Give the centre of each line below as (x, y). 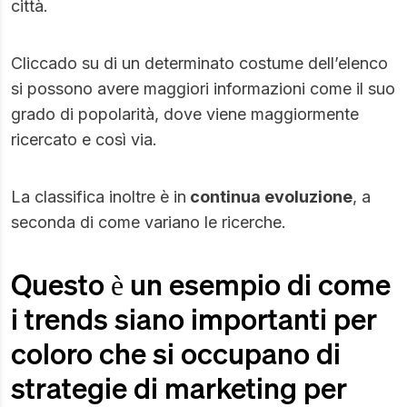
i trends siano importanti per (194, 319)
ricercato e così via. (84, 139)
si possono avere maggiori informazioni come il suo (203, 89)
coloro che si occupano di (176, 353)
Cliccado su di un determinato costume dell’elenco (199, 63)
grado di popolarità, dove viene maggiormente (185, 114)
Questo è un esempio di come (201, 284)
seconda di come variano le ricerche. (149, 222)
